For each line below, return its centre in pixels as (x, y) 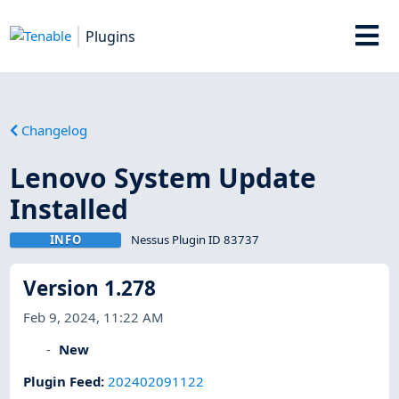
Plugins (111, 36)
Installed (69, 208)
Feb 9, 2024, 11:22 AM (94, 317)
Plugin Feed (62, 382)
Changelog (55, 130)
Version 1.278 (90, 289)
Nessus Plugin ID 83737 (195, 239)
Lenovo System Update (163, 177)
